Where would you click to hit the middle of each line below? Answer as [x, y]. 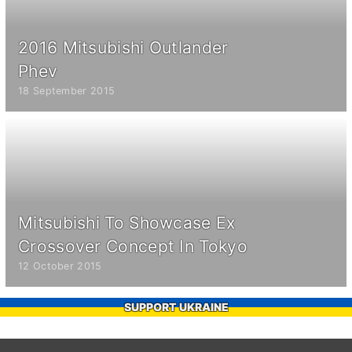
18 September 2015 [67, 91]
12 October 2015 [60, 266]
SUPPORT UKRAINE [176, 307]
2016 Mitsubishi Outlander [123, 48]
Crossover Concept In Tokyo [133, 247]
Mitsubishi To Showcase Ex [127, 223]
